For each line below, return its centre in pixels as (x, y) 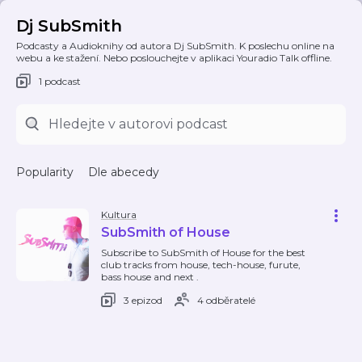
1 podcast (60, 81)
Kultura (119, 215)
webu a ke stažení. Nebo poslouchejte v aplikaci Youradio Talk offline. (174, 58)
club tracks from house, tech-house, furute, (201, 265)
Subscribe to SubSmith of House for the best (203, 253)
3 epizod (143, 300)
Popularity (45, 172)
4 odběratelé (226, 300)
